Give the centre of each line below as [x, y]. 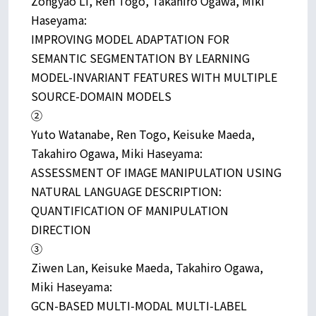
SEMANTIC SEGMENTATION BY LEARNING [140, 57]
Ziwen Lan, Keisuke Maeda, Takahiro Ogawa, [147, 267]
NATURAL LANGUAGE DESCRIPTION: [126, 191]
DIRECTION [61, 229]
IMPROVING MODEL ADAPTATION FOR [130, 38]
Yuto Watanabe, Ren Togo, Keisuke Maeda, [143, 134]
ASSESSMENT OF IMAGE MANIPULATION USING [156, 172]
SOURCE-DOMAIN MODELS [101, 96]
